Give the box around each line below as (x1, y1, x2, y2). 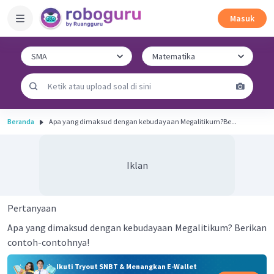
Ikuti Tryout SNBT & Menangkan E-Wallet (56, 261, 197, 271)
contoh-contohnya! (7, 236, 89, 248)
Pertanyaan (7, 202, 56, 214)
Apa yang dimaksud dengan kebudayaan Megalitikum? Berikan (7, 221, 267, 234)
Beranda (7, 117, 34, 126)
